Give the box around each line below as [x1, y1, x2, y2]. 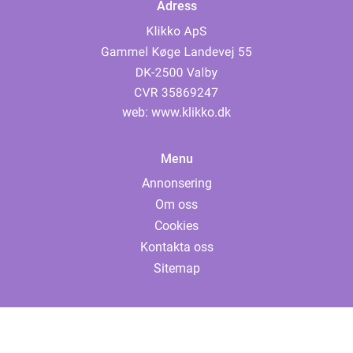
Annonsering [141, 176, 212, 191]
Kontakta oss [139, 240, 214, 255]
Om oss [155, 197, 198, 212]
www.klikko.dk [151, 105, 231, 120]
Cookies [154, 218, 199, 233]
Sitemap [153, 261, 200, 276]
